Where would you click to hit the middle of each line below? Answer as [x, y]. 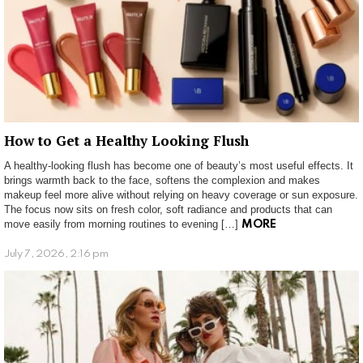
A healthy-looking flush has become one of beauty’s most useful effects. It [179, 166]
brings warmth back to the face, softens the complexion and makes [162, 181]
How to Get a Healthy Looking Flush [126, 141]
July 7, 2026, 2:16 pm [56, 254]
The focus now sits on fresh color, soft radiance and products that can [168, 210]
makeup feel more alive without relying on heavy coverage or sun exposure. [181, 195]
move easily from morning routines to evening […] [123, 224]
